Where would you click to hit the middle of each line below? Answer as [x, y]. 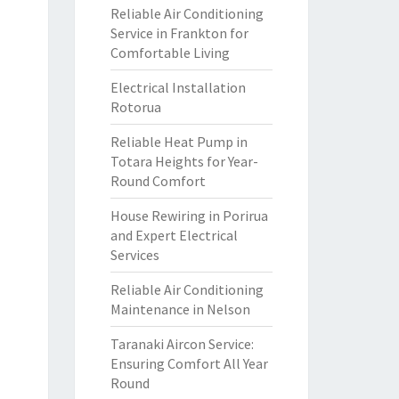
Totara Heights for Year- [184, 161]
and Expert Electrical [174, 235]
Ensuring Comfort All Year [189, 363]
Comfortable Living [170, 53]
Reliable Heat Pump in [179, 142]
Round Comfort [158, 181]
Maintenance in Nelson [180, 309]
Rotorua [135, 107]
